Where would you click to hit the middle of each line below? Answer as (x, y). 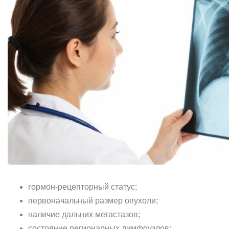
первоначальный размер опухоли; (93, 201)
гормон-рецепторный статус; (83, 187)
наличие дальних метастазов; (84, 214)
